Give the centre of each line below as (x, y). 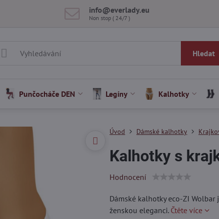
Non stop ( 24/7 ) (110, 18)
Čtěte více (186, 210)
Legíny (117, 94)
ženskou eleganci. (140, 210)
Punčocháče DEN (47, 94)
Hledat (204, 53)
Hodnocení (128, 177)
